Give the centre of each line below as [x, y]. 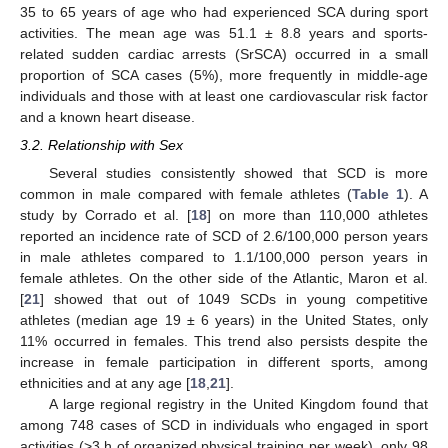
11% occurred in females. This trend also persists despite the [224, 341]
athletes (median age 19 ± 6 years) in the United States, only [224, 320]
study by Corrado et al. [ [105, 215]
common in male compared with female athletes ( [186, 194]
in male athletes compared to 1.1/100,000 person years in [224, 257]
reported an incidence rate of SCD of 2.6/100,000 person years [224, 236]
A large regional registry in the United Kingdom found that [238, 404]
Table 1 [378, 194]
